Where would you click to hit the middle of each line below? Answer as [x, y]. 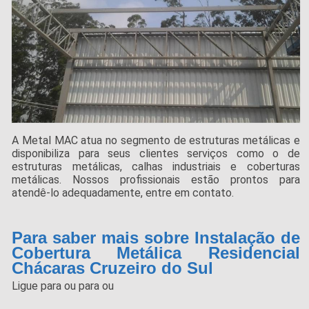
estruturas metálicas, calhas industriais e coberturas [156, 167]
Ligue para [38, 286]
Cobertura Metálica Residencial [156, 253]
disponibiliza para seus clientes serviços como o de [156, 154]
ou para [83, 286]
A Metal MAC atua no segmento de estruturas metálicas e [156, 141]
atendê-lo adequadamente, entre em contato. [123, 193]
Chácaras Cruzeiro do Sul [113, 268]
